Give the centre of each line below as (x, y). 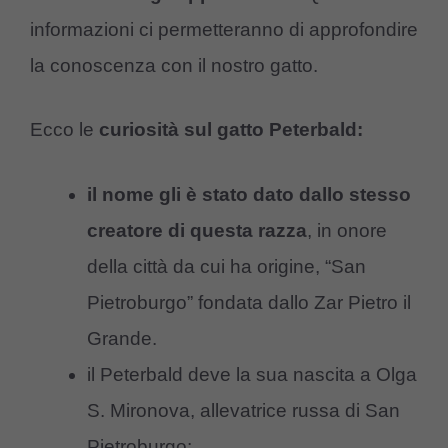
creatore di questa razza (197, 230)
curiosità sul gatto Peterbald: (231, 130)
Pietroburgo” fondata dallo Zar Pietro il (249, 302)
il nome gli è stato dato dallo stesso (249, 194)
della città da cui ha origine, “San (226, 266)
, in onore (347, 230)
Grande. (122, 338)
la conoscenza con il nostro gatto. (174, 65)
